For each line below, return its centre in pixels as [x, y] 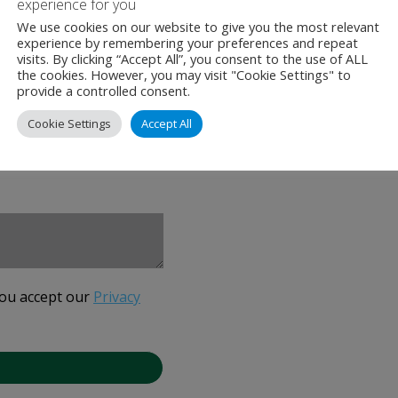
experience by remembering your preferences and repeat [187, 43]
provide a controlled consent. [103, 91]
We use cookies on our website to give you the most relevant [198, 27]
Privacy [117, 297]
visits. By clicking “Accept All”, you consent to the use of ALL [192, 59]
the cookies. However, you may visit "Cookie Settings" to [184, 75]
